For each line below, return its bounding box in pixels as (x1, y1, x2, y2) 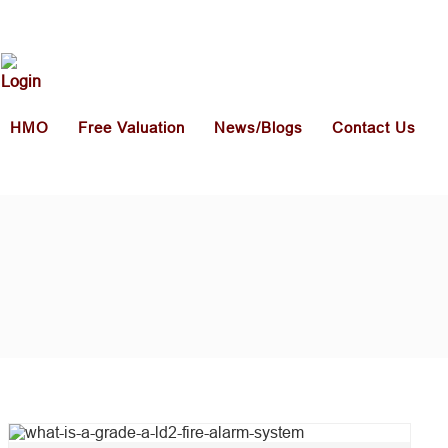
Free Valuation (78, 119, 185, 136)
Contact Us (332, 119, 416, 136)
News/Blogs (214, 119, 303, 136)
